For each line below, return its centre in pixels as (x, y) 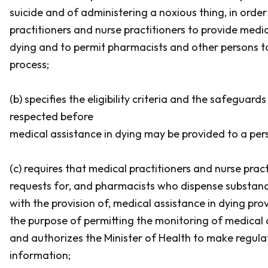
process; (31, 64)
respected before (51, 116)
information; (40, 255)
